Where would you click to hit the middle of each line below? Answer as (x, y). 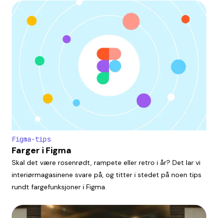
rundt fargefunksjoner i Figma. (59, 187)
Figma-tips (31, 139)
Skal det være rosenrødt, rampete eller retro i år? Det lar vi (106, 162)
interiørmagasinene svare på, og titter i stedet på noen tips (107, 174)
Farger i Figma (42, 150)
